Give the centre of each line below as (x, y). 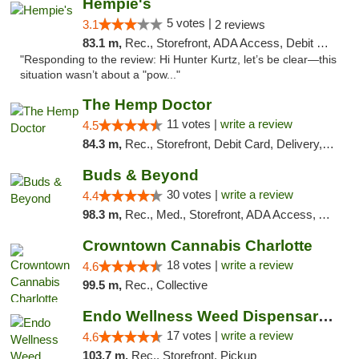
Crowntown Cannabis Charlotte (197, 246)
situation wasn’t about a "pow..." (100, 75)
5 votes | (190, 23)
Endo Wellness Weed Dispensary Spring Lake (325, 316)
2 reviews (240, 24)
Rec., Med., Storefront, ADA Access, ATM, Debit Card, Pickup (221, 214)
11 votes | (193, 124)
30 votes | (194, 194)
